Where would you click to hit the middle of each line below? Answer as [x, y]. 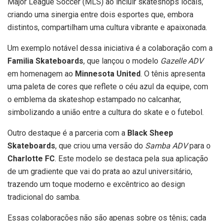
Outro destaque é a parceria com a [67, 133]
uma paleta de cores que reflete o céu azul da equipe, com [108, 86]
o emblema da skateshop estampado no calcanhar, [94, 99]
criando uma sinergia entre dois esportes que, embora [100, 14]
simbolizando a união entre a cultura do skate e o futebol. [106, 112]
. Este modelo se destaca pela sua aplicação [131, 158]
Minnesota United [108, 74]
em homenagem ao [41, 74]
